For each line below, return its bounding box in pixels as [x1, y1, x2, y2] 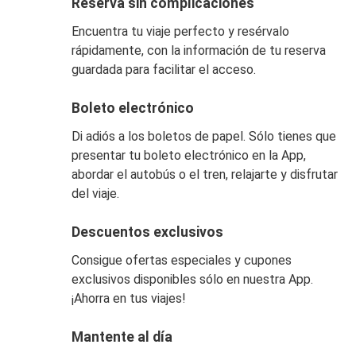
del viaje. [71, 185, 119, 201]
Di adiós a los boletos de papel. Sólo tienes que [71, 128, 336, 144]
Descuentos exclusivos [71, 223, 223, 240]
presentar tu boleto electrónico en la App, [71, 147, 306, 163]
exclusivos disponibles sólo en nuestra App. [71, 271, 313, 287]
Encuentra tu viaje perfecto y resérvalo [71, 23, 289, 39]
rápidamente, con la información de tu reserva [71, 42, 326, 58]
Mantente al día [71, 328, 172, 345]
